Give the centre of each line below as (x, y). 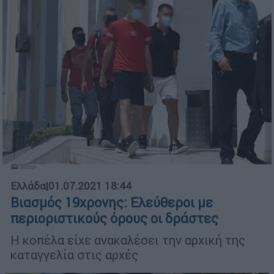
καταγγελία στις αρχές (74, 254)
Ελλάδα (28, 186)
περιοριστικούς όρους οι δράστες (114, 218)
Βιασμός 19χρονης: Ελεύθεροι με (112, 202)
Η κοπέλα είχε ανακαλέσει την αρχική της (128, 240)
